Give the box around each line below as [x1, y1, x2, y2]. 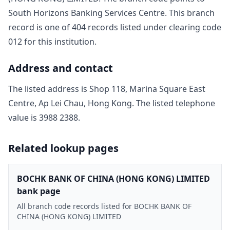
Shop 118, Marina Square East [89, 83, 205, 94]
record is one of [8, 21, 70, 33]
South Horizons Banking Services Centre [8, 7, 165, 18]
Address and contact [8, 61, 113, 75]
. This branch [165, 7, 215, 18]
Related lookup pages [8, 141, 119, 155]
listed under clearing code [118, 21, 221, 33]
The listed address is [8, 83, 89, 94]
